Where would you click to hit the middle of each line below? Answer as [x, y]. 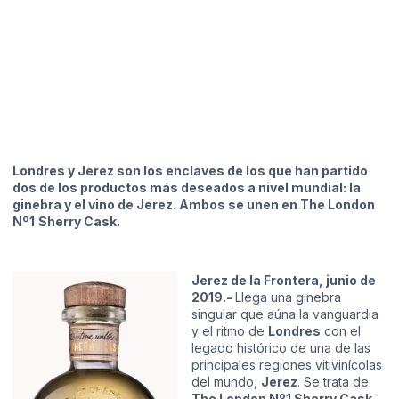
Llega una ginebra [288, 297]
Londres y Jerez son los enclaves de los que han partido [190, 170]
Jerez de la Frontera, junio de [284, 281]
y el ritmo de [230, 331]
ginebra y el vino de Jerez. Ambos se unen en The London [194, 204]
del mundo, [226, 382]
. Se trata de [333, 382]
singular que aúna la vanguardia [285, 314]
